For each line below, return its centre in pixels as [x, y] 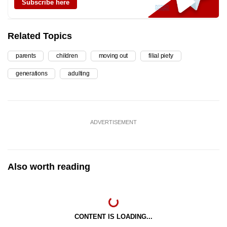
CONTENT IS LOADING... [113, 217]
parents [26, 56]
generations [32, 74]
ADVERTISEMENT [113, 122]
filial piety [161, 56]
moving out [113, 56]
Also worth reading [49, 167]
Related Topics [40, 36]
